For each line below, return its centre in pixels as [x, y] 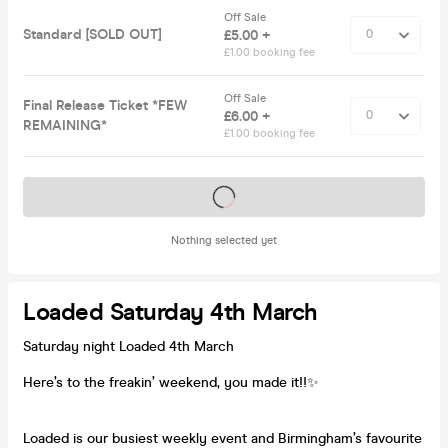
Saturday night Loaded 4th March [130, 346]
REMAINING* [65, 125]
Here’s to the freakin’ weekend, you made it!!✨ [171, 382]
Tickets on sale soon [224, 196]
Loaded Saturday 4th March [170, 312]
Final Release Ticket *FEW [105, 105]
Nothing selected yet [224, 240]
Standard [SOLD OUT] [92, 34]
